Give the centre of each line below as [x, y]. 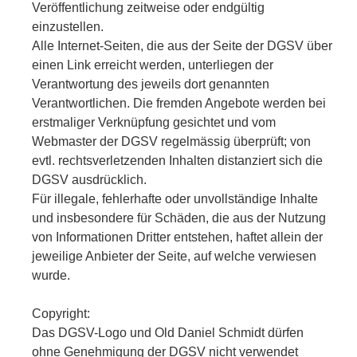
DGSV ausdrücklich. [89, 179]
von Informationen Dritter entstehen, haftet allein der [177, 237]
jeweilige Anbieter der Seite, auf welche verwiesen [174, 256]
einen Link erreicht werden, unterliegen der [153, 65]
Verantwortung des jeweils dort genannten [151, 84]
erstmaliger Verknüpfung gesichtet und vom [154, 122]
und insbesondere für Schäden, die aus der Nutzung [179, 218]
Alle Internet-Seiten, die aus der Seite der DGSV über [182, 45]
